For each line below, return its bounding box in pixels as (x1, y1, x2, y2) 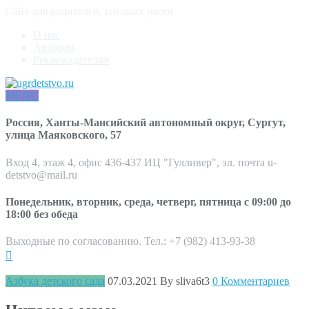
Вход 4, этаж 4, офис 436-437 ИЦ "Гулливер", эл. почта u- (6, 156, 277, 168)
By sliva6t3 (160, 275, 210, 288)
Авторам (33, 41, 74, 53)
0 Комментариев (212, 275, 290, 288)
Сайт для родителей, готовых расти (6, 6, 173, 17)
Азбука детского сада (6, 275, 105, 288)
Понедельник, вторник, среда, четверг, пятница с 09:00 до (6, 195, 291, 208)
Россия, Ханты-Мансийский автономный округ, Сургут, (6, 117, 286, 129)
